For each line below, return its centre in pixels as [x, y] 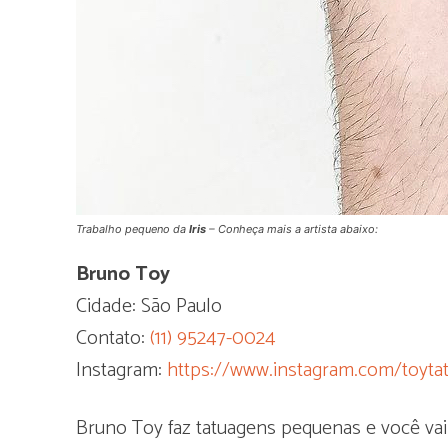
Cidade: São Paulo [149, 306]
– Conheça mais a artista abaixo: [292, 228]
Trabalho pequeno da [132, 228]
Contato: [113, 338]
